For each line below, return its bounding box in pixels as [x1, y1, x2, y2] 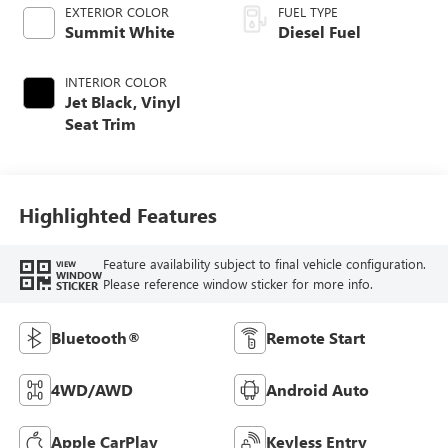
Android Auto [266, 378, 369, 400]
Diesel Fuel [278, 20, 361, 42]
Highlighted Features [18, 201, 217, 229]
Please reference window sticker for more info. [102, 275, 373, 293]
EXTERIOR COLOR [64, 2, 169, 20]
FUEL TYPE [278, 2, 338, 20]
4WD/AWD [50, 378, 133, 400]
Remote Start [266, 326, 365, 348]
